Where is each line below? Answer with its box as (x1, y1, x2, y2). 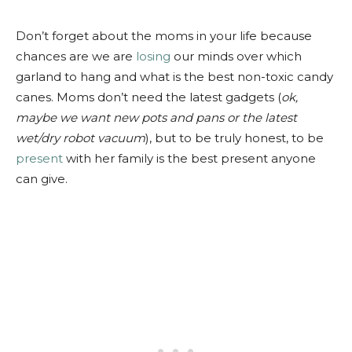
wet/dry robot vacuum (16, 130, 145, 145)
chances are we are (16, 48, 136, 64)
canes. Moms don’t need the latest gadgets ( (16, 89, 281, 104)
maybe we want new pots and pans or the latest (16, 109, 297, 125)
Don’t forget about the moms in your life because (16, 27, 312, 43)
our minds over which (170, 48, 302, 64)
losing (136, 48, 170, 64)
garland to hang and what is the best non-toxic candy (16, 68, 333, 84)
